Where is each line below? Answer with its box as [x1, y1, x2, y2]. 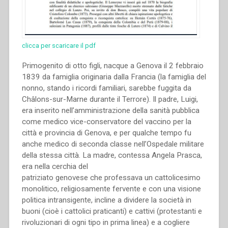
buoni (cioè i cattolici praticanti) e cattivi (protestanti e [21, 207, 202, 216]
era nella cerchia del [21, 162, 88, 172]
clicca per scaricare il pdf [21, 42, 96, 50]
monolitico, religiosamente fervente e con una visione [21, 184, 201, 194]
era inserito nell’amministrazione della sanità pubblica [21, 106, 199, 116]
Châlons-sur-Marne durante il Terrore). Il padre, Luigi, [21, 95, 198, 104]
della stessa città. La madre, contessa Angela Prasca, [21, 151, 202, 160]
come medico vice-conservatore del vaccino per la [21, 117, 191, 127]
